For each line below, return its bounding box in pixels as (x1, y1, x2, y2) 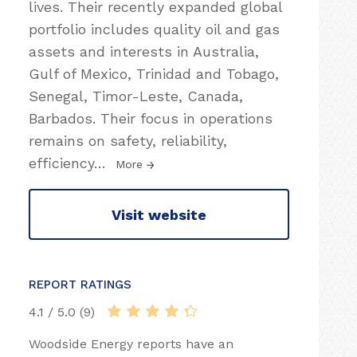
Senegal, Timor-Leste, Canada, (29, 88, 243, 104)
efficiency (29, 155, 94, 171)
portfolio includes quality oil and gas (29, 21, 280, 37)
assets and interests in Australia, (29, 43, 259, 60)
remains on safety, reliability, (29, 132, 227, 149)
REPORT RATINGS (29, 277, 131, 292)
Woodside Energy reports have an (29, 336, 233, 351)
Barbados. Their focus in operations (29, 110, 273, 127)
